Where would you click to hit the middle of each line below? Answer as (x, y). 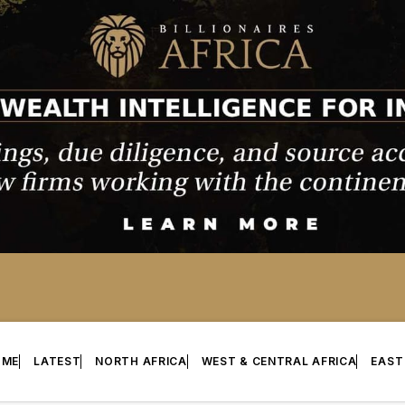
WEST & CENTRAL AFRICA (279, 362)
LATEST (57, 362)
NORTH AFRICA (141, 362)
